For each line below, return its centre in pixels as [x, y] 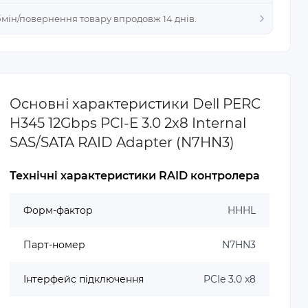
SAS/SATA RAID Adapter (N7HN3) [122, 142]
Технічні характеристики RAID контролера [135, 176]
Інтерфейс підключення [84, 279]
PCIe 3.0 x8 [229, 279]
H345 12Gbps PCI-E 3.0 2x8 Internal [128, 123]
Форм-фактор [58, 210]
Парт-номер [55, 245]
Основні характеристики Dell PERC [135, 104]
